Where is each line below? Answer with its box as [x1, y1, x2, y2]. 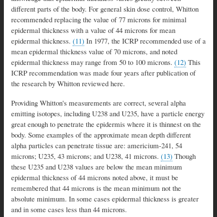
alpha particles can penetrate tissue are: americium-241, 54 [11, 140, 182, 151]
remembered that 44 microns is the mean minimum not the [11, 183, 181, 193]
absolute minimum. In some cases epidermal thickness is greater [11, 194, 199, 204]
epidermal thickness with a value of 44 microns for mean [11, 25, 175, 35]
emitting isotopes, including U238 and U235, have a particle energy [11, 108, 204, 119]
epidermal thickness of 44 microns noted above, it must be [11, 172, 178, 183]
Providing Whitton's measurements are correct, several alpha [11, 98, 186, 108]
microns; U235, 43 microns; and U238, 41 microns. [11, 151, 161, 161]
